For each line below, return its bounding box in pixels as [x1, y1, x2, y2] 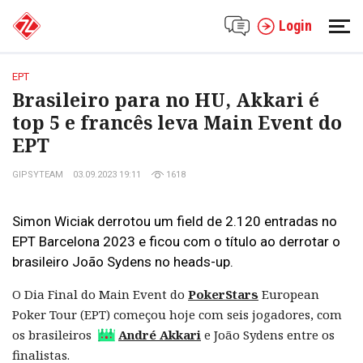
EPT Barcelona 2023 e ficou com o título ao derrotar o [12, 233, 340, 250]
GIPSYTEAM [12, 169, 63, 180]
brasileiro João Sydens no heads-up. [12, 254, 233, 270]
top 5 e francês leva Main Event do [12, 109, 342, 135]
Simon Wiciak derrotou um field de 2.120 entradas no [12, 213, 337, 229]
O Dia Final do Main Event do [12, 286, 188, 302]
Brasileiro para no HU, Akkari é [12, 87, 319, 113]
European [258, 286, 319, 302]
